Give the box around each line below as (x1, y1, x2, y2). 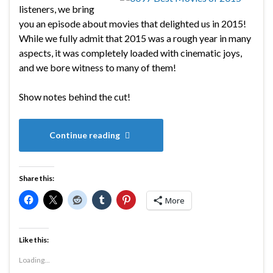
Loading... (19, 255, 50, 264)
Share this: (19, 173, 54, 183)
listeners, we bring (19, 2, 94, 15)
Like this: (19, 235, 49, 244)
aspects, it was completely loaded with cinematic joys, (19, 46, 242, 58)
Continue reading (49, 129, 122, 140)
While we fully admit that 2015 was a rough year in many (19, 32, 251, 44)
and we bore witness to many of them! (19, 61, 176, 73)
